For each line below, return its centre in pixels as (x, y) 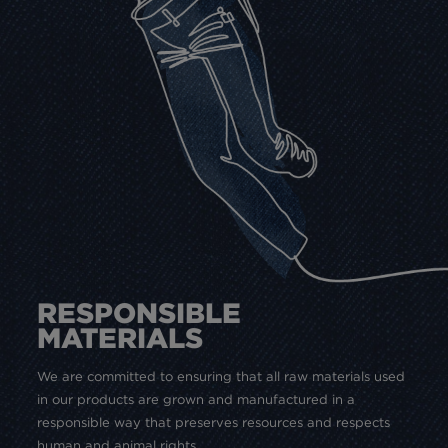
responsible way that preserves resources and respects (214, 422)
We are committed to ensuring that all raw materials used (221, 376)
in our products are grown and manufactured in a (196, 399)
